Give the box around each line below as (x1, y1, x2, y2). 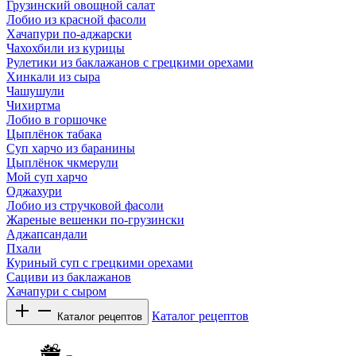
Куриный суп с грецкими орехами (6, 256, 193, 270)
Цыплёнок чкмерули (6, 156, 118, 170)
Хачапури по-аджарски (6, 27, 132, 41)
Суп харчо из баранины (6, 141, 135, 156)
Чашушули (6, 84, 64, 99)
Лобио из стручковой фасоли (6, 199, 164, 213)
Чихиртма (6, 99, 60, 113)
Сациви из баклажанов (6, 270, 131, 284)
